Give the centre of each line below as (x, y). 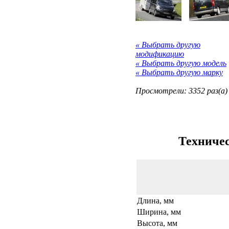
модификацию (160, 54)
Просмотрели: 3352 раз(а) (181, 90)
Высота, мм (157, 223)
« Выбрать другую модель (181, 63)
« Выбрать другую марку (179, 72)
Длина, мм (155, 200)
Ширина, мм (159, 212)
